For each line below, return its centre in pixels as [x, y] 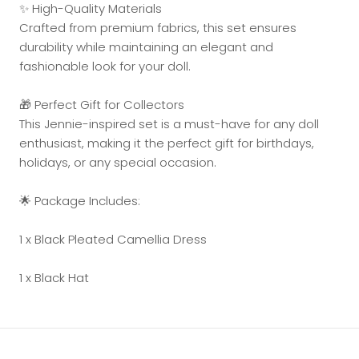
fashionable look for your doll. [105, 66]
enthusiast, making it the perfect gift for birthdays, [167, 143]
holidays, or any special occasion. [118, 162]
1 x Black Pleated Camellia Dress [113, 239]
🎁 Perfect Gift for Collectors [102, 105]
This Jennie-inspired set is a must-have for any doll [169, 124]
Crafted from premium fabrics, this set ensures [158, 28]
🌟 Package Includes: [80, 201]
